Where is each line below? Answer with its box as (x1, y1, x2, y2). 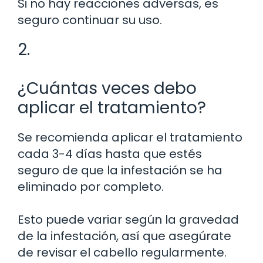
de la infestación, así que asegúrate (18, 227, 231, 244)
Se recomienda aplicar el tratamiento (18, 129, 242, 146)
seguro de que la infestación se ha (18, 161, 222, 178)
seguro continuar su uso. (18, 11, 162, 28)
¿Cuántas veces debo (18, 76, 197, 100)
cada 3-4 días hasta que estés (18, 145, 202, 162)
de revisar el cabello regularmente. (18, 244, 227, 261)
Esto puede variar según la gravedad (18, 211, 239, 228)
